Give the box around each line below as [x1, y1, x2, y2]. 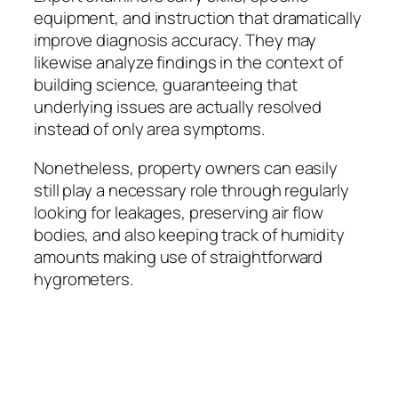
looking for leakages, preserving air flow [34, 200, 323, 224]
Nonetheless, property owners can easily [34, 155, 338, 179]
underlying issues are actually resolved [34, 95, 322, 119]
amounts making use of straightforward [34, 244, 323, 268]
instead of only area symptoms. [34, 117, 265, 141]
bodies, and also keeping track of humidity [34, 222, 345, 246]
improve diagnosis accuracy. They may [34, 28, 317, 52]
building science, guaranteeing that [34, 73, 298, 97]
